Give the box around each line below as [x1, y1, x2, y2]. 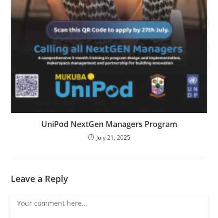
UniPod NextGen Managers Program [41, 118, 177, 129]
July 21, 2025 [96, 133, 130, 142]
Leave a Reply [11, 172, 69, 184]
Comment [10, 195, 42, 205]
